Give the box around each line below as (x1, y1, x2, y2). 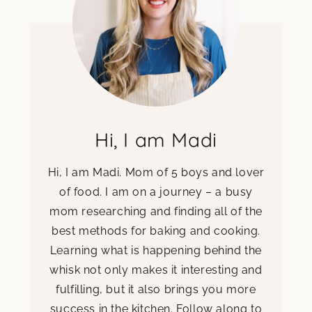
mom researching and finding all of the (49, 204, 263, 218)
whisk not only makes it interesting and (49, 263, 263, 276)
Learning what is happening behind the (49, 243, 263, 257)
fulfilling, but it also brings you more (56, 282, 256, 296)
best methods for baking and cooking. (52, 224, 260, 237)
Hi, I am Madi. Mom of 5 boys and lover (47, 165, 265, 179)
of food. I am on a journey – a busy (58, 185, 253, 198)
